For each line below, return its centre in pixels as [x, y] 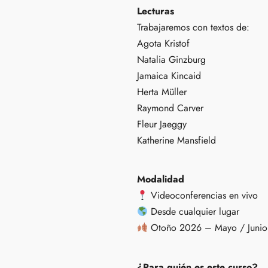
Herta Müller [162, 92]
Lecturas [156, 11]
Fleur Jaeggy [162, 124]
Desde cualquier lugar [194, 212]
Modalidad [161, 179]
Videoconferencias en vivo [203, 196]
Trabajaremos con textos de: [193, 28]
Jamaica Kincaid [169, 76]
